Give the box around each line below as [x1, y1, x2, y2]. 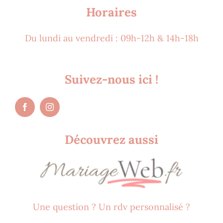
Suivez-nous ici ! [65, 71, 158, 87]
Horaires [86, 4, 137, 20]
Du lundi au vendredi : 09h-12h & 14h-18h [24, 32, 199, 44]
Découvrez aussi [65, 131, 158, 147]
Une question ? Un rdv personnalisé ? [33, 201, 190, 213]
